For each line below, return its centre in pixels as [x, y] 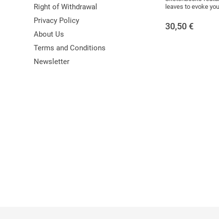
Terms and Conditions [70, 48]
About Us [49, 34]
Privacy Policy [56, 21]
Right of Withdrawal [66, 7]
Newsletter [52, 62]
